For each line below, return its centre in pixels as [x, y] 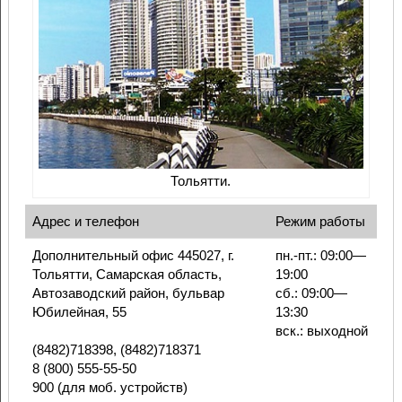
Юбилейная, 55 [79, 312]
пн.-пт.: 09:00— [320, 256]
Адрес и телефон [85, 222]
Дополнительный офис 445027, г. [133, 256]
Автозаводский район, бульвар [128, 293]
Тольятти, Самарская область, [127, 275]
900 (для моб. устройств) [109, 388]
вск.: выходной [321, 331]
